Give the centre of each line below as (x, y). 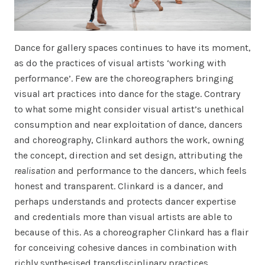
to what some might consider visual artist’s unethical (129, 109)
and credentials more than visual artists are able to (123, 217)
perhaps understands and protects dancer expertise (125, 202)
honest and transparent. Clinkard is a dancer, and (119, 186)
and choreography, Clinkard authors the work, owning (129, 140)
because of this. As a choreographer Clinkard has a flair (131, 232)
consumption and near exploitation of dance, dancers (128, 125)
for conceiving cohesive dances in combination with (125, 248)
